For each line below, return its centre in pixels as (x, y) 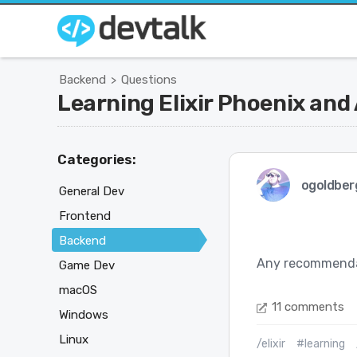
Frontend (85, 216)
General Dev (92, 191)
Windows (84, 314)
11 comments (308, 307)
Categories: (97, 159)
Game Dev (87, 265)
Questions (149, 80)
